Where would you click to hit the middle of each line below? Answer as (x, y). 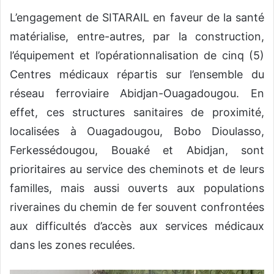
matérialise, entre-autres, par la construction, (137, 37)
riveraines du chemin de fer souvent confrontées (137, 207)
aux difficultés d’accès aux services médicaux (137, 226)
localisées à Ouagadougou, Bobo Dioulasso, (137, 131)
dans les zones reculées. (72, 245)
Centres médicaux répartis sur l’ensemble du (137, 75)
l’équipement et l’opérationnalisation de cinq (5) (137, 56)
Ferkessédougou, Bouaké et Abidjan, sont (137, 150)
